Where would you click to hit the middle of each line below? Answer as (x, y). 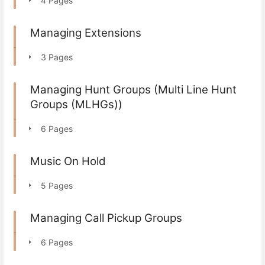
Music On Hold (68, 161)
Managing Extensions (86, 33)
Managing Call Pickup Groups (106, 218)
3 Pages (57, 57)
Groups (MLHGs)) (76, 104)
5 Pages (57, 185)
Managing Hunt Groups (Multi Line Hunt (133, 89)
